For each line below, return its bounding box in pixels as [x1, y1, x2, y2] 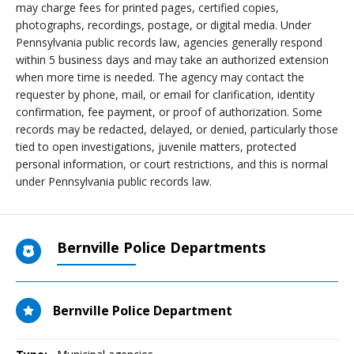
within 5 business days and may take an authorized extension [16, 52, 329, 67]
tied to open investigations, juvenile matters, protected [16, 139, 296, 154]
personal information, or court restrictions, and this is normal [16, 156, 328, 171]
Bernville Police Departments [57, 238, 265, 257]
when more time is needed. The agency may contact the [16, 70, 304, 85]
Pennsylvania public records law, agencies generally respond [16, 35, 322, 50]
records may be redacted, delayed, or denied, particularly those [16, 122, 338, 137]
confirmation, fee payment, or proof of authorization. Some [16, 104, 322, 119]
